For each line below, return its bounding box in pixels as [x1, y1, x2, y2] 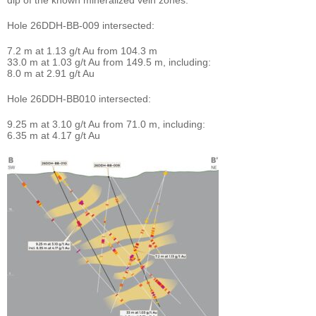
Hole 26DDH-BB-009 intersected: [7, 19, 154, 31]
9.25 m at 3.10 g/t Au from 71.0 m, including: [7, 118, 205, 130]
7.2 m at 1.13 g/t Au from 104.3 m [7, 44, 157, 56]
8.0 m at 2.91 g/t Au [7, 67, 95, 79]
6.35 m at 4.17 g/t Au [7, 129, 100, 141]
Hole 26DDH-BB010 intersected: [7, 92, 151, 104]
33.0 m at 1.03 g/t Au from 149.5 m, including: [7, 56, 211, 68]
